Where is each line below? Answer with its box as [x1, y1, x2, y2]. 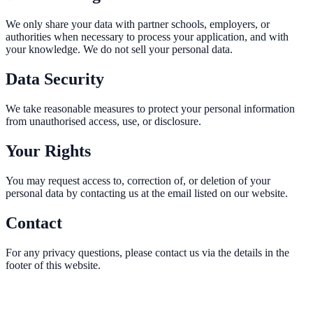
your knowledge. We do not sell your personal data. [6, 43, 233, 56]
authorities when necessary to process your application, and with [6, 31, 289, 43]
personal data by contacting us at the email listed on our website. [6, 187, 288, 199]
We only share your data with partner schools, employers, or [6, 18, 270, 31]
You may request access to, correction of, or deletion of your [6, 174, 270, 187]
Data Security [6, 70, 104, 89]
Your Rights [6, 142, 91, 161]
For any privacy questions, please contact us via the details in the [6, 246, 289, 259]
